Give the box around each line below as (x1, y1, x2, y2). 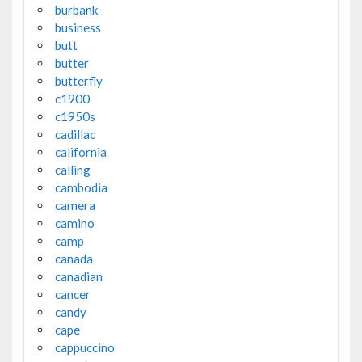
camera (54, 197, 95, 213)
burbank (54, 2, 99, 17)
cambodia (54, 179, 107, 195)
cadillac (54, 126, 95, 141)
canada (54, 250, 93, 266)
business (54, 19, 101, 35)
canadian (54, 268, 103, 284)
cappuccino (54, 339, 115, 355)
